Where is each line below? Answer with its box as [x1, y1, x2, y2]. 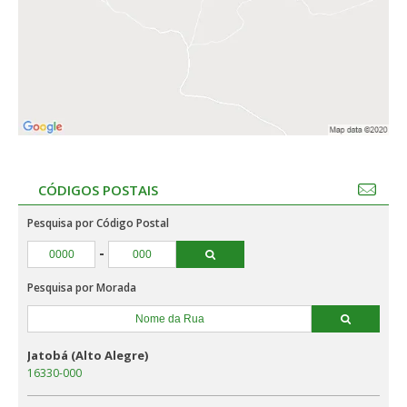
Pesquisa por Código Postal [27, 215, 169, 231]
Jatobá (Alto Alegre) [27, 347, 148, 363]
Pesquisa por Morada [27, 280, 136, 295]
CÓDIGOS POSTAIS [38, 181, 158, 199]
